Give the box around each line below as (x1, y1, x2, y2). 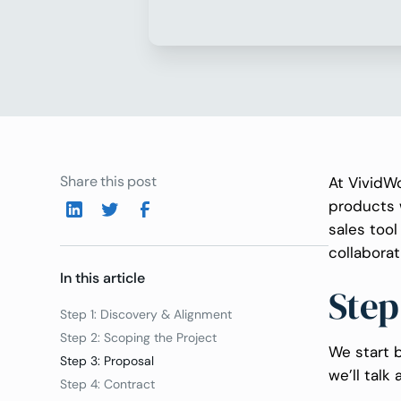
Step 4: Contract (60, 375, 159, 392)
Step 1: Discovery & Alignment (60, 305, 233, 322)
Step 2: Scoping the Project (60, 328, 218, 346)
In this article (60, 268, 146, 287)
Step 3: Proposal (60, 352, 155, 369)
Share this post (60, 172, 157, 192)
